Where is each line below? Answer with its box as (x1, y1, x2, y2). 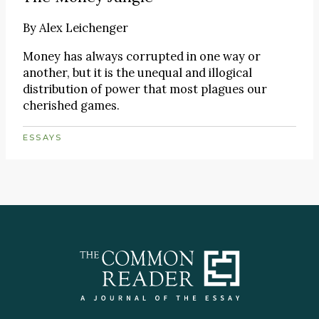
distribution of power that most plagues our (23, 81, 267, 98)
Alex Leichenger (39, 19, 128, 36)
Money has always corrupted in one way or (23, 48, 261, 65)
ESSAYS (23, 132, 63, 142)
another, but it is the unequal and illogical (23, 65, 252, 81)
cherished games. (23, 98, 120, 114)
